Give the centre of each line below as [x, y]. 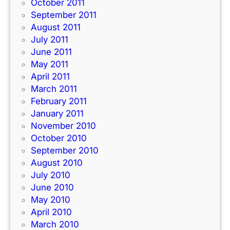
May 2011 [50, 64]
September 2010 [65, 150]
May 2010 [51, 199]
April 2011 [50, 76]
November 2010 [63, 126]
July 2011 [50, 39]
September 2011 [64, 15]
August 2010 [57, 162]
